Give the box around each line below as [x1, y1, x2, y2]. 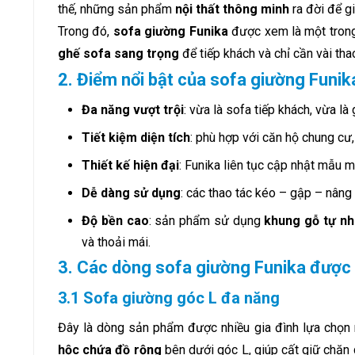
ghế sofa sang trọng [58, 45, 179, 61]
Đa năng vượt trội [82, 101, 184, 117]
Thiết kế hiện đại [82, 157, 179, 173]
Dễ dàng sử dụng [82, 185, 181, 200]
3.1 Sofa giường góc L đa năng [58, 288, 280, 307]
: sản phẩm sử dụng [148, 212, 265, 228]
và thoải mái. [82, 234, 151, 250]
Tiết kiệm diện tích [82, 129, 190, 145]
